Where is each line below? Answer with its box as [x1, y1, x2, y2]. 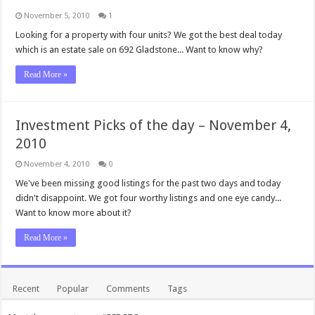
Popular [57, 283, 89, 294]
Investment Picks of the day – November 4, [15, 117, 292, 134]
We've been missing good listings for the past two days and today [15, 178, 281, 188]
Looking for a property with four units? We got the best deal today [15, 30, 283, 40]
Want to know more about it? [15, 207, 132, 218]
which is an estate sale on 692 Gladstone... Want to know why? [15, 44, 264, 55]
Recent [13, 283, 40, 294]
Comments [106, 283, 150, 294]
